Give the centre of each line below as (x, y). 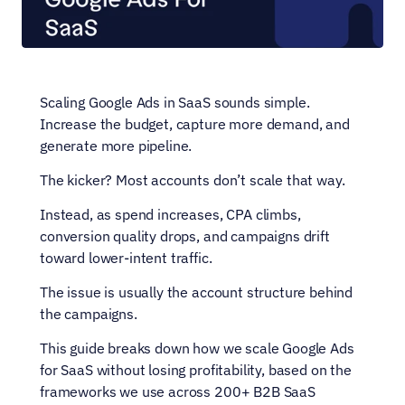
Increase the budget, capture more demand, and (195, 124)
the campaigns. (89, 314)
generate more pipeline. (116, 146)
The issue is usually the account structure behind (197, 292)
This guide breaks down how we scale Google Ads (197, 348)
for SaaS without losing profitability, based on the (196, 370)
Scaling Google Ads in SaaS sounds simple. (175, 102)
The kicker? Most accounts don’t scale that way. (193, 180)
